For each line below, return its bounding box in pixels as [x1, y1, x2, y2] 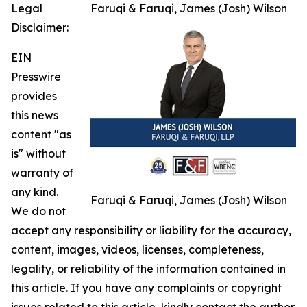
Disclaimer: [11, 20, 69, 34]
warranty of [11, 165, 73, 180]
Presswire [11, 69, 61, 84]
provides [11, 88, 57, 103]
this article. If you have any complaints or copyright [11, 280, 282, 295]
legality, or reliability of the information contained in [11, 261, 286, 275]
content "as [11, 127, 71, 141]
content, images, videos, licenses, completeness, [11, 242, 264, 256]
